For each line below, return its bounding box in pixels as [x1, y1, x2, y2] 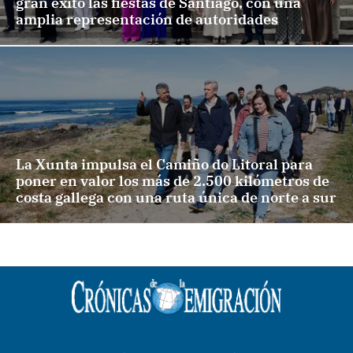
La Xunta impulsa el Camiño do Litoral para [16, 155, 313, 174]
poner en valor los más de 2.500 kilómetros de [16, 172, 329, 191]
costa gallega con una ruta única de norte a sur [16, 188, 336, 207]
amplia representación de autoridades [16, 10, 278, 29]
